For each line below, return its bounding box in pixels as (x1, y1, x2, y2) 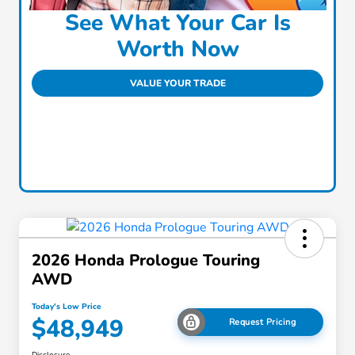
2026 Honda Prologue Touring (32, 250, 260, 272)
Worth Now (116, 34, 239, 65)
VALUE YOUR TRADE (129, 77, 226, 90)
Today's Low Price (32, 301, 101, 313)
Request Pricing (228, 315, 296, 328)
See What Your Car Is (64, 8, 291, 39)
